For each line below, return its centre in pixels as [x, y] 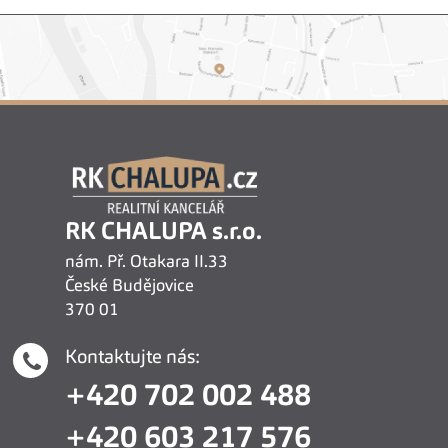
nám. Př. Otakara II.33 [146, 263]
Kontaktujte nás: [132, 359]
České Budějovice [129, 287]
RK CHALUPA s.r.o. [163, 233]
